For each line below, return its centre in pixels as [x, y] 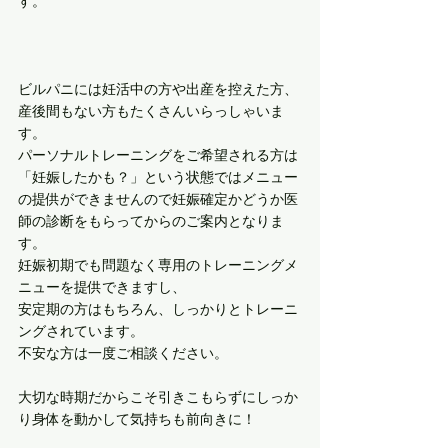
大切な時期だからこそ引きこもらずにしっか [158, 396]
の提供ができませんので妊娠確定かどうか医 [158, 198]
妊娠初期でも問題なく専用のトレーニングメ [158, 264]
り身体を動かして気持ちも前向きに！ [137, 418]
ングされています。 [81, 330]
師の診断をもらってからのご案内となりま [151, 220]
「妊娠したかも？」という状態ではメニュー [158, 176]
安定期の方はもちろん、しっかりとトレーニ [158, 308]
